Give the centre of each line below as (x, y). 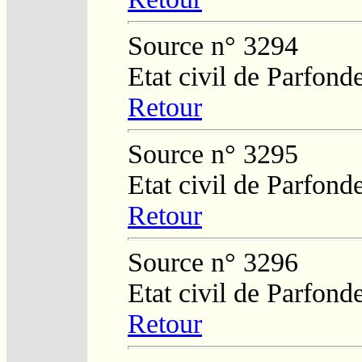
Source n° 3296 (213, 262)
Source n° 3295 (213, 154)
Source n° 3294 (213, 45)
